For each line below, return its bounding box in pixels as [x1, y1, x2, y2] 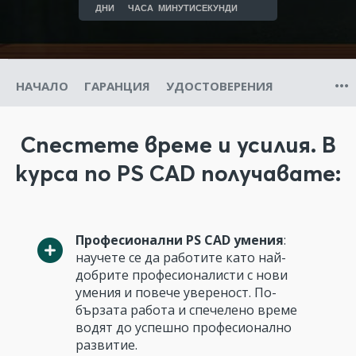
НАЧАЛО [16, 78, 68, 94]
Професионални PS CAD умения [75, 231, 284, 249]
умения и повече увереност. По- [75, 284, 277, 301]
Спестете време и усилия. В [20, 131, 336, 158]
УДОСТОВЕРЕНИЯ [166, 78, 273, 94]
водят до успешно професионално [75, 319, 292, 336]
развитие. [75, 336, 137, 354]
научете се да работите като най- [75, 249, 286, 266]
